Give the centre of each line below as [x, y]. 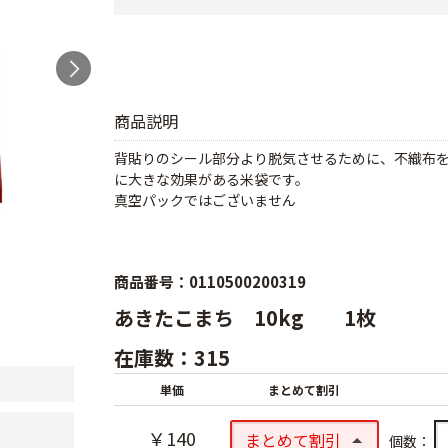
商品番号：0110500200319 [210, 281]
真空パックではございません [205, 200]
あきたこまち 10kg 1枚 [247, 317]
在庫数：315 [172, 357]
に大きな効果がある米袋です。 [211, 179]
